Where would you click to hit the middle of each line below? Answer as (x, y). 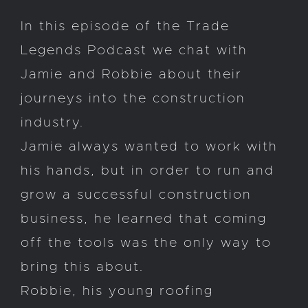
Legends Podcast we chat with (134, 50)
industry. (52, 122)
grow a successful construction (136, 195)
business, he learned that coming (144, 219)
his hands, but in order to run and (147, 170)
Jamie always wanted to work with (149, 146)
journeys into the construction (133, 98)
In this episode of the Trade (125, 26)
